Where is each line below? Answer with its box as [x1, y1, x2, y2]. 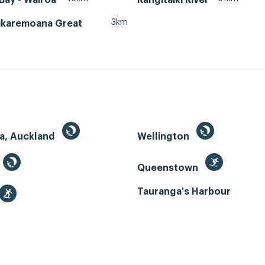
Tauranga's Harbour [137, 187, 231, 197]
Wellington [137, 132, 192, 142]
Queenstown [137, 163, 201, 173]
